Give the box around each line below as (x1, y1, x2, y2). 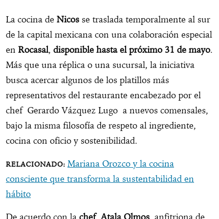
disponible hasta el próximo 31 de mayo (51, 44, 210, 56)
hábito (6, 188, 31, 200)
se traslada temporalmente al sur (79, 14, 210, 25)
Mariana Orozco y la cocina (67, 158, 174, 170)
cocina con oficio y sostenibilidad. (6, 135, 137, 147)
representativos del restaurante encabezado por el (6, 89, 201, 101)
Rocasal (18, 44, 48, 56)
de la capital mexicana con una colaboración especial (6, 29, 212, 41)
